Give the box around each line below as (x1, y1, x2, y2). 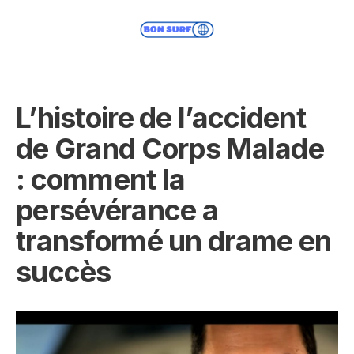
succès (16, 254, 111, 289)
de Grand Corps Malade (16, 131, 324, 166)
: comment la (16, 162, 186, 197)
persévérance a (16, 193, 218, 228)
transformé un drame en (16, 224, 332, 258)
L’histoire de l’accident (16, 100, 306, 135)
